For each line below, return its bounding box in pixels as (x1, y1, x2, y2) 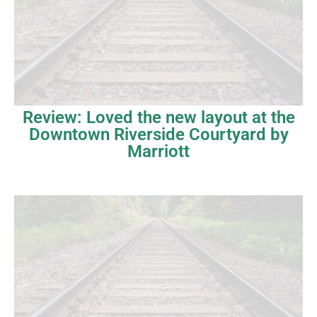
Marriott (127, 141, 190, 161)
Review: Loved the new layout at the (22, 107, 295, 127)
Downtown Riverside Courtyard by (28, 124, 289, 144)
